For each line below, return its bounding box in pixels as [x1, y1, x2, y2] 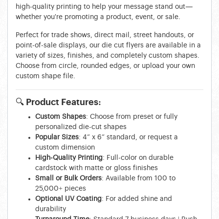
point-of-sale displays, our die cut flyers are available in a [16, 42, 201, 49]
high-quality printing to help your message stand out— [16, 3, 193, 10]
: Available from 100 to [102, 175, 175, 182]
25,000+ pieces [35, 185, 86, 192]
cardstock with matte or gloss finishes [35, 164, 158, 172]
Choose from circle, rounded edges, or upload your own [16, 62, 195, 69]
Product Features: [26, 98, 101, 107]
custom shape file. [16, 72, 75, 80]
